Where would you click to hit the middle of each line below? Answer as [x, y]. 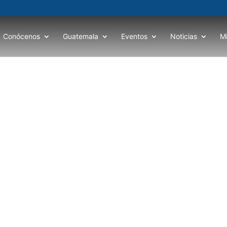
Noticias [184, 36]
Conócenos [22, 36]
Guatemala [81, 36]
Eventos [135, 36]
